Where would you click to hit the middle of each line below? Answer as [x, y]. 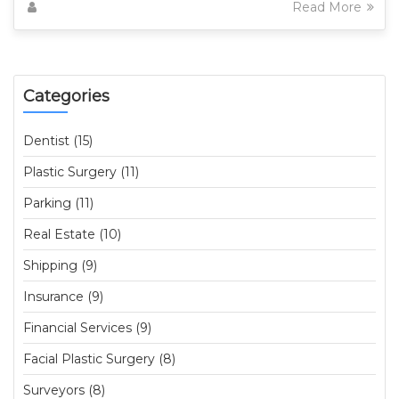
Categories [66, 96]
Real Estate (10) [72, 234]
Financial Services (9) [87, 328]
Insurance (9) [63, 297]
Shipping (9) [60, 265]
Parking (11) [58, 203]
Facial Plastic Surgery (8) [99, 359]
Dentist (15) [58, 141]
